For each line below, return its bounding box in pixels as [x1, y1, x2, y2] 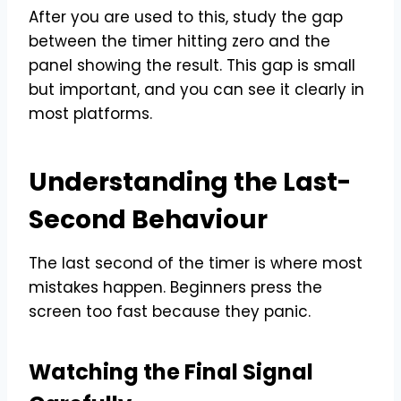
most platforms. [29, 102, 152, 124]
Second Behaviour [29, 201, 268, 237]
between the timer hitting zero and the [29, 30, 330, 52]
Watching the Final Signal [29, 356, 313, 387]
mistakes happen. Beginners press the [29, 276, 322, 298]
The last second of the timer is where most [29, 252, 363, 274]
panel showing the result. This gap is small [29, 54, 355, 76]
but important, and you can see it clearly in [29, 78, 364, 100]
